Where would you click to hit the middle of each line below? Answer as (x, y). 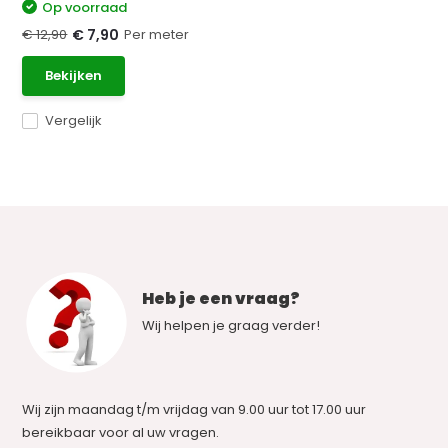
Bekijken (74, 75)
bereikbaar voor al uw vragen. (121, 432)
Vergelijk (74, 120)
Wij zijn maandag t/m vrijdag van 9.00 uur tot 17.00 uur (194, 409)
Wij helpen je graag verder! (231, 325)
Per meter (157, 34)
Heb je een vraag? (221, 298)
